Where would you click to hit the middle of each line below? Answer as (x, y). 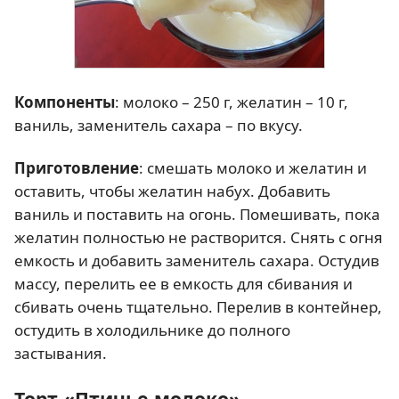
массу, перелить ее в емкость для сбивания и (183, 283)
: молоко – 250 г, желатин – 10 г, (232, 102)
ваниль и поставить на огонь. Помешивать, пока (197, 214)
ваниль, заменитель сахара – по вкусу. (159, 126)
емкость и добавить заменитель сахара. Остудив (197, 260)
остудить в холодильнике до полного (152, 330)
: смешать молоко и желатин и (253, 167)
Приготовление (77, 167)
